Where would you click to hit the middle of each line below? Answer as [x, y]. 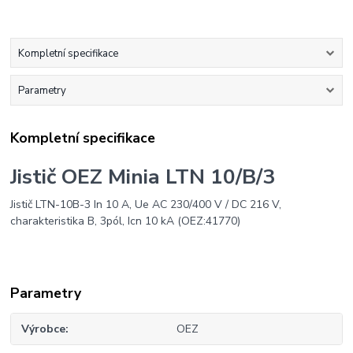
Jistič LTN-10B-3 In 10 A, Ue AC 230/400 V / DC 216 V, [146, 204]
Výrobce [44, 329]
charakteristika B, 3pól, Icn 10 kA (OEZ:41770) [126, 221]
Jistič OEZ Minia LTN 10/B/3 [143, 177]
